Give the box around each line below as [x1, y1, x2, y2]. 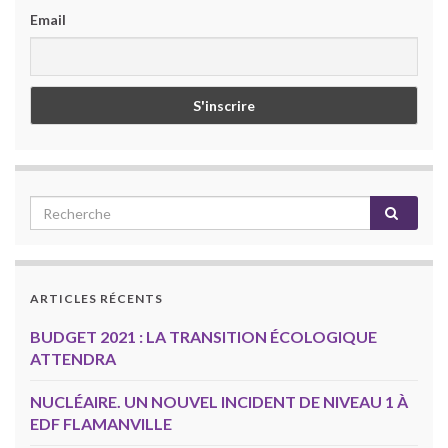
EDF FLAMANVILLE [30, 414, 172, 434]
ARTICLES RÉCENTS [30, 291, 163, 307]
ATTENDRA [30, 349, 116, 369]
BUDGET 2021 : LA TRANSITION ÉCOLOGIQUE [30, 327, 377, 347]
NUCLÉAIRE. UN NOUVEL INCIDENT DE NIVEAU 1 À [30, 392, 408, 412]
